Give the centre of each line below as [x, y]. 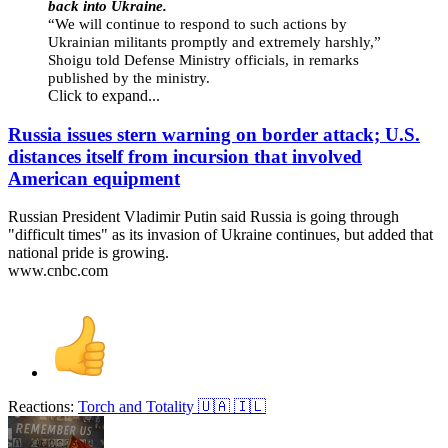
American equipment [94, 178]
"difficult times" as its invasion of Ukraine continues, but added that [220, 235]
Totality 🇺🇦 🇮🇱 [206, 407]
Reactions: [41, 407]
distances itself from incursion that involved [185, 156]
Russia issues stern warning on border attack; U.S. [214, 134]
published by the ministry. [129, 78]
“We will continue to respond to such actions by [197, 24]
